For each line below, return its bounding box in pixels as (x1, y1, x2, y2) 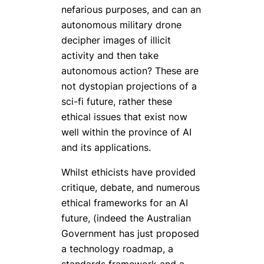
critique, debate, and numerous (61, 181, 200, 193)
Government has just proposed (61, 227, 199, 239)
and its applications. (61, 141, 151, 153)
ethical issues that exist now (61, 110, 187, 123)
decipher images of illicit (61, 34, 171, 46)
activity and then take (61, 49, 159, 61)
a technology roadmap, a (61, 242, 173, 255)
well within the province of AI (61, 126, 192, 138)
